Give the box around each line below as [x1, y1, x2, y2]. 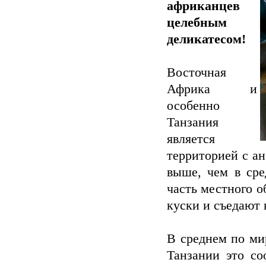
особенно [167, 99, 220, 113]
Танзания [167, 115, 218, 129]
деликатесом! [167, 32, 246, 46]
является [167, 132, 215, 146]
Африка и [167, 82, 257, 96]
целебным [167, 15, 227, 30]
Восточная [167, 65, 226, 80]
